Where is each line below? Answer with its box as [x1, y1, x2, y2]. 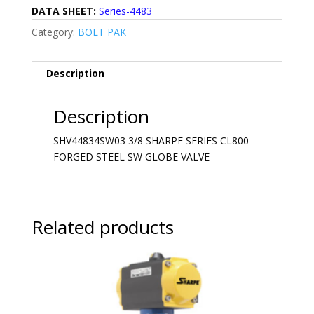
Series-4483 [98, 4, 152, 18]
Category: [31, 25, 78, 39]
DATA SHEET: [31, 4, 99, 18]
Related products [31, 214, 174, 240]
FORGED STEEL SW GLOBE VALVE [53, 149, 210, 163]
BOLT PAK [77, 25, 126, 39]
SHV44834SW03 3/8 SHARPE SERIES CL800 [53, 133, 249, 147]
